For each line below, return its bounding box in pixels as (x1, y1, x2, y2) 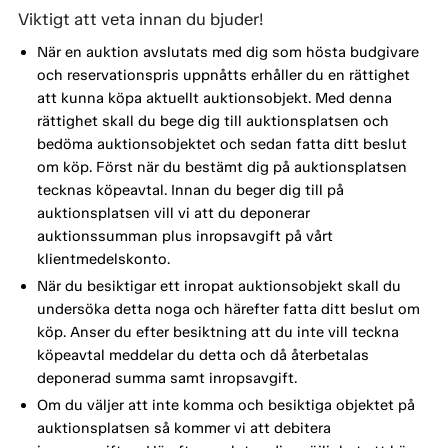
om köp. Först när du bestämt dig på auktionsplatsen (36, 158, 407, 177)
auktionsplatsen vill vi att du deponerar (36, 204, 310, 223)
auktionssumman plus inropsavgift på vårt (36, 227, 333, 246)
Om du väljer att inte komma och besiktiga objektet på (36, 396, 415, 415)
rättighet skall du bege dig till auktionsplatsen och (36, 112, 389, 131)
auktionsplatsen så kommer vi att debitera (36, 419, 331, 438)
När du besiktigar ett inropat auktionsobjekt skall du (36, 277, 401, 296)
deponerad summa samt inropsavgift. (36, 369, 297, 388)
